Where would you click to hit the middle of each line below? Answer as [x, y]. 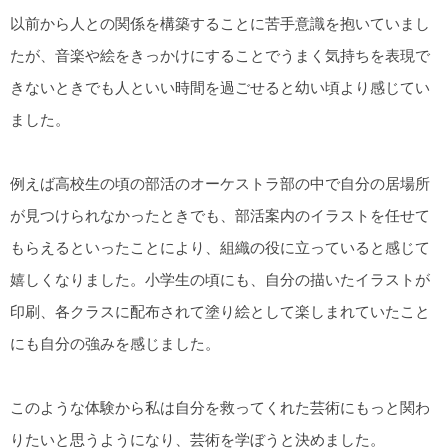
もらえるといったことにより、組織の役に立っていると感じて [220, 247]
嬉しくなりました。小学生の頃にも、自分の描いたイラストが [220, 279]
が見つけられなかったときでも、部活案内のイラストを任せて [220, 215]
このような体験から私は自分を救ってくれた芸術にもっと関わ [220, 407]
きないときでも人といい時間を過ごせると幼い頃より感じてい [220, 87]
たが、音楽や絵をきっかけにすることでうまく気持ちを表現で [220, 55]
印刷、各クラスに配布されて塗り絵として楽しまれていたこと [220, 311]
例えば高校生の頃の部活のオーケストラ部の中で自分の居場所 [220, 183]
